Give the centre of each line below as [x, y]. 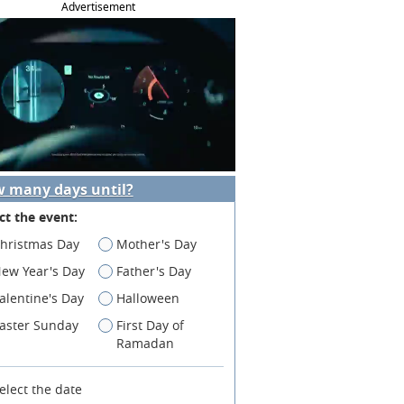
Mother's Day [157, 243]
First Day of [151, 325]
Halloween [148, 298]
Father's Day [154, 271]
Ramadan [146, 343]
